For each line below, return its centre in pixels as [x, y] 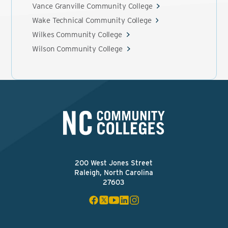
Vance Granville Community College [92, 6]
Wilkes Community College [77, 35]
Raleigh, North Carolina [114, 173]
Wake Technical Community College [92, 20]
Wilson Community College [77, 49]
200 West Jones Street [114, 163]
